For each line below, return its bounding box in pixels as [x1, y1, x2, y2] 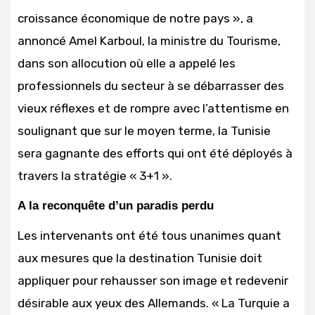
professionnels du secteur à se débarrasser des [18, 78, 284, 93]
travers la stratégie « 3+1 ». [18, 168, 172, 183]
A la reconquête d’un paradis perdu [18, 198, 214, 212]
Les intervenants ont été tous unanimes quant [18, 228, 281, 243]
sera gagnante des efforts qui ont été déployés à [18, 146, 292, 160]
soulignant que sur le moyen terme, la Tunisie [18, 123, 271, 138]
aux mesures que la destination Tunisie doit [18, 250, 262, 265]
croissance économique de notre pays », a [18, 11, 253, 25]
